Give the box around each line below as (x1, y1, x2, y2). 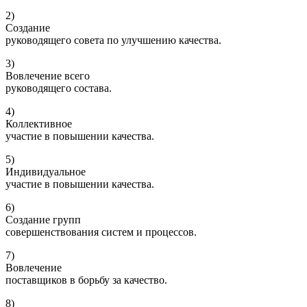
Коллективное (5, 118, 72, 130)
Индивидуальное (5, 166, 86, 178)
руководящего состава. (5, 82, 112, 95)
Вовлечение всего (5, 70, 90, 82)
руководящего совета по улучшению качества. (5, 34, 221, 47)
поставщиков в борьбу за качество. (5, 274, 167, 286)
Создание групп (5, 214, 81, 226)
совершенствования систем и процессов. (5, 226, 197, 238)
